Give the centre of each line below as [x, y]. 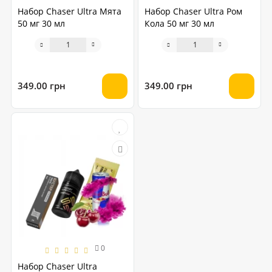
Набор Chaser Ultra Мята [70, 11]
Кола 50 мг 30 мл [179, 23]
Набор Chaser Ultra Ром [193, 11]
